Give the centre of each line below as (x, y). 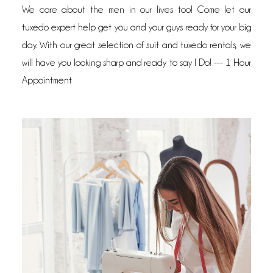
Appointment (47, 80)
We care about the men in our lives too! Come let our (136, 10)
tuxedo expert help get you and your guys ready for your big (136, 27)
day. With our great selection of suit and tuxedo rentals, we (136, 45)
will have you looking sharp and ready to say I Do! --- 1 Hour (136, 63)
